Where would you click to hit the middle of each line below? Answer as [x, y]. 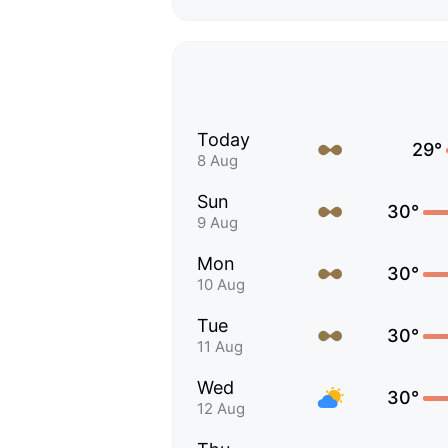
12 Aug [221, 408]
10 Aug [221, 284]
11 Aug [220, 346]
